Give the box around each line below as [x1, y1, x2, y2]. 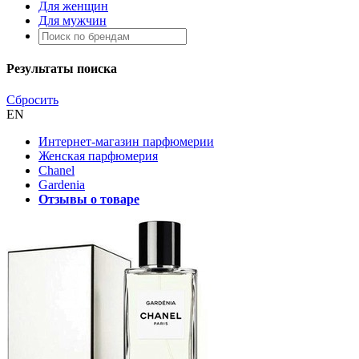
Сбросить [6, 93, 58, 107]
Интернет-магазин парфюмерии [38, 135, 214, 149]
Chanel [38, 163, 75, 178]
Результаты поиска [6, 62, 117, 76]
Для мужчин [38, 13, 107, 27]
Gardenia [38, 178, 85, 192]
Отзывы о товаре [38, 192, 139, 207]
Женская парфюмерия [38, 149, 158, 163]
